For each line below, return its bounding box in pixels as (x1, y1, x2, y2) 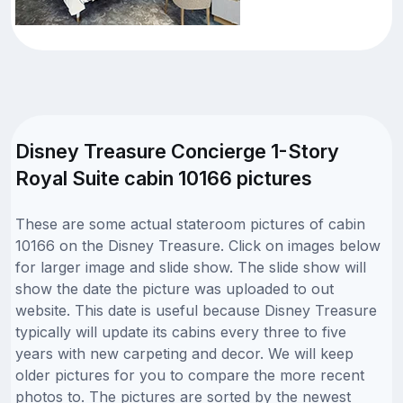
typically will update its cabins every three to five (15, 322, 346, 341)
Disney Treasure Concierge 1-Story (15, 139, 339, 163)
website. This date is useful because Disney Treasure (15, 300, 377, 319)
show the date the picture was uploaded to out (15, 279, 334, 298)
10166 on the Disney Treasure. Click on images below (15, 236, 381, 255)
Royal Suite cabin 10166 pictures (15, 166, 312, 190)
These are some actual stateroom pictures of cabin (15, 214, 365, 233)
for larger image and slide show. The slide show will (15, 257, 366, 276)
